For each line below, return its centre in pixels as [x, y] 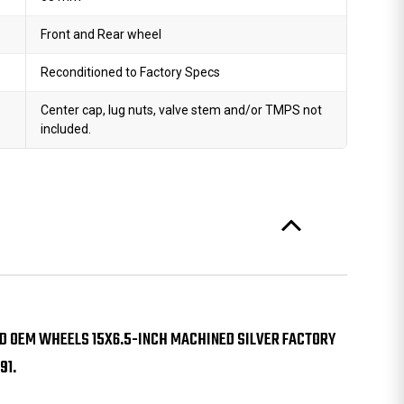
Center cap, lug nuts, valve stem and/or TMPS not [182, 110]
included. [66, 129]
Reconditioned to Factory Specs [131, 72]
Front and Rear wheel [101, 34]
